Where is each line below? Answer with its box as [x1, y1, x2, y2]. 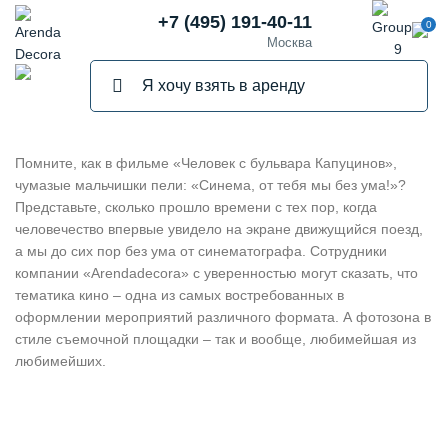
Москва [267, 35, 312, 50]
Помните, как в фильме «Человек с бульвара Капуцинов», [15, 155, 397, 171]
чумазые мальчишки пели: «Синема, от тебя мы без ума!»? [15, 177, 406, 193]
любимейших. [15, 353, 106, 369]
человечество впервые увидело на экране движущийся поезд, [15, 221, 423, 237]
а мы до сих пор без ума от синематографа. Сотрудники [15, 243, 387, 259]
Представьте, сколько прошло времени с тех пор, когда [15, 199, 377, 215]
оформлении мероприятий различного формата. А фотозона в [15, 309, 431, 325]
